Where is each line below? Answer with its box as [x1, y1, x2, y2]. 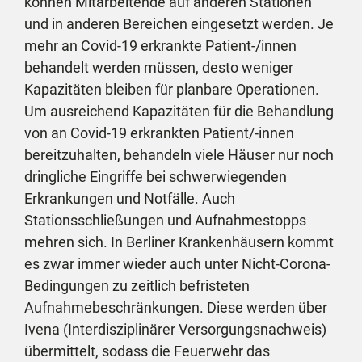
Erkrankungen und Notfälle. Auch [24, 190, 235, 207]
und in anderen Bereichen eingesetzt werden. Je [24, 15, 334, 32]
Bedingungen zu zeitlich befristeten [24, 277, 250, 294]
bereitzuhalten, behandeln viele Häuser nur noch [24, 146, 334, 163]
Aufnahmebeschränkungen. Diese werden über [24, 299, 327, 316]
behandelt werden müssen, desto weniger [24, 59, 293, 76]
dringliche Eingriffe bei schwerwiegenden [24, 168, 287, 185]
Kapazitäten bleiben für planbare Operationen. [24, 81, 319, 98]
